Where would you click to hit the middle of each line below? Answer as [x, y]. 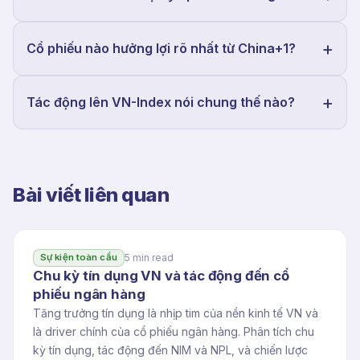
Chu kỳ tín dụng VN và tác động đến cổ [161, 275]
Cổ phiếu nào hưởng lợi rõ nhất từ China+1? [161, 49]
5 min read [149, 257]
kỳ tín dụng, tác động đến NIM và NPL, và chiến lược [170, 350]
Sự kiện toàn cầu [79, 258]
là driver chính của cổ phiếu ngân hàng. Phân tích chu [174, 331]
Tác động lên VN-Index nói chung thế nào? [161, 102]
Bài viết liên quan [91, 194]
